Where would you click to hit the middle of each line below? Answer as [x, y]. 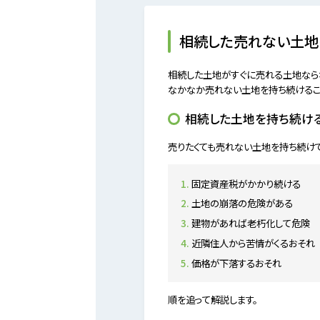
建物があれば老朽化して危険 [251, 223]
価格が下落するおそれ [236, 262]
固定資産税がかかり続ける [246, 183]
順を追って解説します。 [213, 299]
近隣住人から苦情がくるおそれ [253, 242]
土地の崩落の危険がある [242, 203]
